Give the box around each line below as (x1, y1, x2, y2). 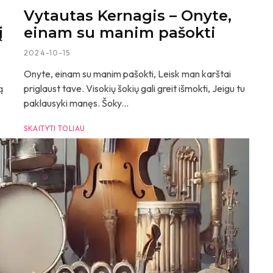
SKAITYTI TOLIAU (24, 124, 85, 133)
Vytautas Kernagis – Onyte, (24, 7, 232, 24)
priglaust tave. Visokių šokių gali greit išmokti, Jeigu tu (24, 82, 245, 94)
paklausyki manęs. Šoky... (24, 97, 129, 109)
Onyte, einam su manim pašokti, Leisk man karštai (24, 68, 231, 80)
